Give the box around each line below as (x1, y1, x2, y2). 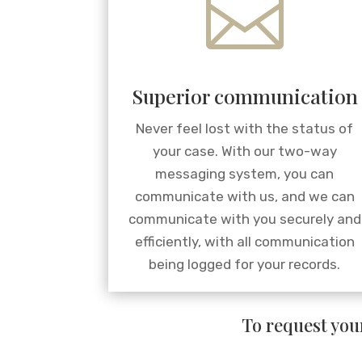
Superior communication (131, 82, 358, 110)
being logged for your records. (149, 256, 341, 273)
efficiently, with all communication (134, 234, 355, 250)
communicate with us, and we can (134, 188, 355, 205)
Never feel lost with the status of (136, 120, 354, 137)
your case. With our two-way (152, 143, 337, 160)
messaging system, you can (155, 166, 335, 183)
